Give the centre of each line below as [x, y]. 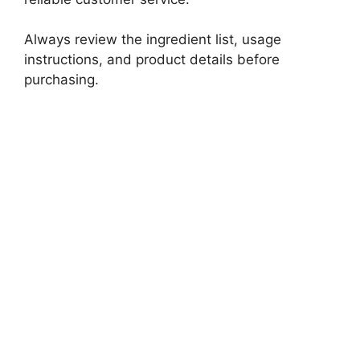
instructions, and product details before [152, 60]
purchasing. [61, 80]
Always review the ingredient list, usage [153, 40]
